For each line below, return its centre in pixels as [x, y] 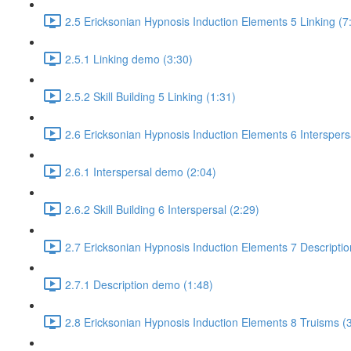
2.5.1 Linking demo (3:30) [129, 58]
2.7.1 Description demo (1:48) [139, 284]
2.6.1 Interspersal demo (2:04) [141, 171]
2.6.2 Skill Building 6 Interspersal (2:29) [162, 209]
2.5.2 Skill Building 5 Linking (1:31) [150, 96]
